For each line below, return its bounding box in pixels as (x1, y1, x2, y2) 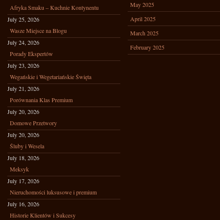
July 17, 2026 (7, 177, 39, 185)
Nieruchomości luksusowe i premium (10, 188, 97, 196)
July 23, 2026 (7, 61, 39, 69)
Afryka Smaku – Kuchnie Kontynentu (10, 3, 99, 11)
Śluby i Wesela (10, 142, 44, 150)
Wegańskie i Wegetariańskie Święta (10, 73, 91, 81)
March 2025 (130, 29, 159, 37)
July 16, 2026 (7, 200, 39, 208)
